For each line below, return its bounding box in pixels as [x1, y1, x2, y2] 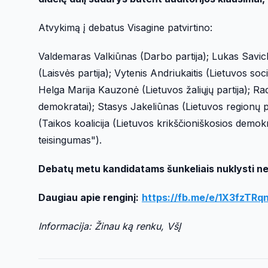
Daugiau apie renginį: [38, 191, 139, 203]
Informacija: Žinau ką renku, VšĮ [38, 220, 181, 232]
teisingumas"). [38, 133, 102, 146]
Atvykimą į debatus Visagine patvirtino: [38, 21, 215, 33]
